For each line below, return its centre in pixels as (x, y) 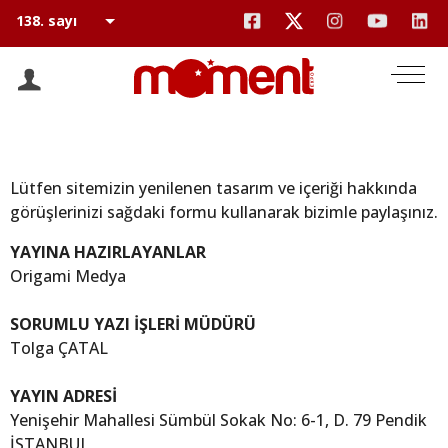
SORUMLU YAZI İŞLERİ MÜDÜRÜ (133, 324)
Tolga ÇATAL (59, 348)
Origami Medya (68, 276)
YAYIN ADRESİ (63, 396)
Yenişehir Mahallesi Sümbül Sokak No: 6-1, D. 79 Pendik (218, 420)
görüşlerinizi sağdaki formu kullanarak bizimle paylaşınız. (224, 212)
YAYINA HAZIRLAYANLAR (108, 252)
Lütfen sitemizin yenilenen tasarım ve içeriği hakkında (213, 188)
